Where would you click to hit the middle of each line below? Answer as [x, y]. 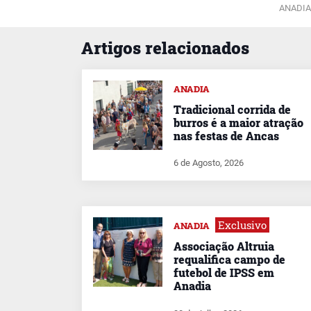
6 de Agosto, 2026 [209, 163]
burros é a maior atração [238, 122]
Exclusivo [242, 225]
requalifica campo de [229, 260]
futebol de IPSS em [224, 273]
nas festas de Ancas [226, 135]
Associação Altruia [224, 246]
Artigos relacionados [165, 48]
